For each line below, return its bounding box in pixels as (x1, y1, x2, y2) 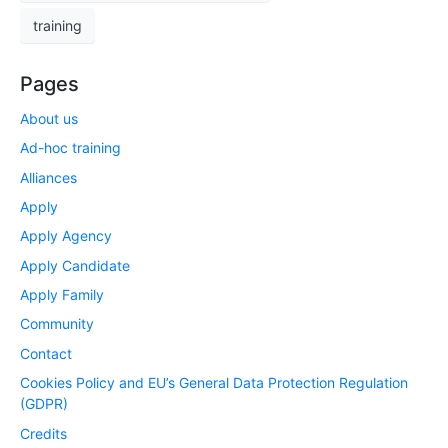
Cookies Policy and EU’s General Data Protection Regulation (20, 374, 408, 392)
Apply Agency (20, 227, 112, 245)
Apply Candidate (20, 256, 130, 274)
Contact (20, 344, 72, 362)
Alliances (20, 168, 77, 186)
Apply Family (20, 286, 104, 304)
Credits (20, 424, 67, 442)
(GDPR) (20, 395, 68, 413)
